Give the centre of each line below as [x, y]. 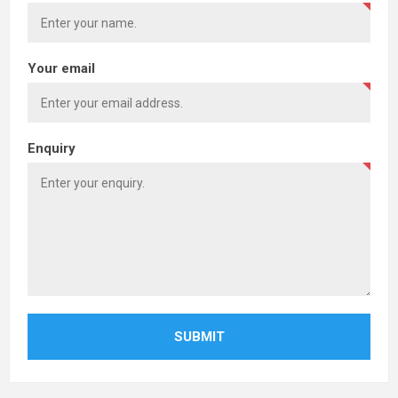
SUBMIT [199, 337]
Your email [61, 69]
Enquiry [52, 149]
